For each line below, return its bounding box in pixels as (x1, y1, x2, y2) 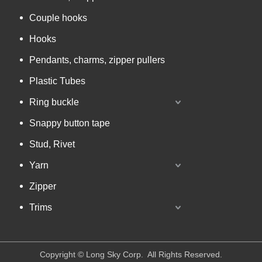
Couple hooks (29, 12, 87, 23)
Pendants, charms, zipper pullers (29, 54, 165, 65)
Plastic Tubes (29, 75, 85, 86)
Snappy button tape (29, 118, 110, 128)
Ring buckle (29, 96, 79, 107)
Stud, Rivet (29, 139, 75, 149)
